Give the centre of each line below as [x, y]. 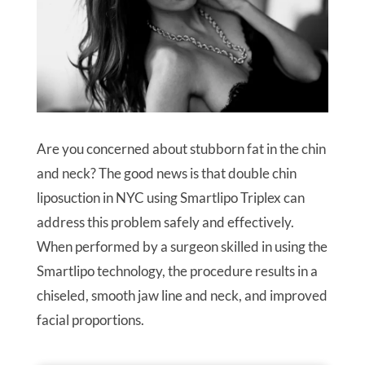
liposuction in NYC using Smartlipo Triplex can [170, 198]
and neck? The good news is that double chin [166, 174]
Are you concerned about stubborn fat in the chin [181, 149]
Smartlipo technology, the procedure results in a [177, 271]
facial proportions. [90, 320]
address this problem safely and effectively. [165, 222]
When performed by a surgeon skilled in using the [182, 247]
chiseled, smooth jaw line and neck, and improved [182, 296]
